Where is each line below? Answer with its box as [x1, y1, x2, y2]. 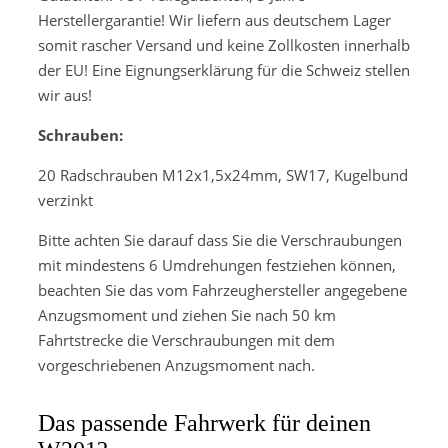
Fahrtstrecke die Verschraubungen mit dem [38, 329, 335, 350]
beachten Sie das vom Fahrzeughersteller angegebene [38, 279, 407, 300]
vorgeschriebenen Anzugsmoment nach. [38, 354, 315, 375]
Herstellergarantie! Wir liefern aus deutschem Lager [38, 9, 391, 30]
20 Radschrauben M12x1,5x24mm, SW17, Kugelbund [38, 164, 408, 185]
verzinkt [38, 189, 93, 210]
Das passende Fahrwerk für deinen [38, 409, 371, 436]
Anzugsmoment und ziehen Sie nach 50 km [38, 304, 336, 325]
